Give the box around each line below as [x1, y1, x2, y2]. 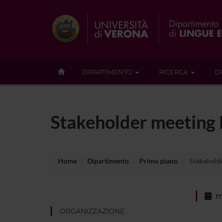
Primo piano [139, 156, 177, 165]
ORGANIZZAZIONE [59, 206, 124, 216]
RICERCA [159, 68, 188, 76]
